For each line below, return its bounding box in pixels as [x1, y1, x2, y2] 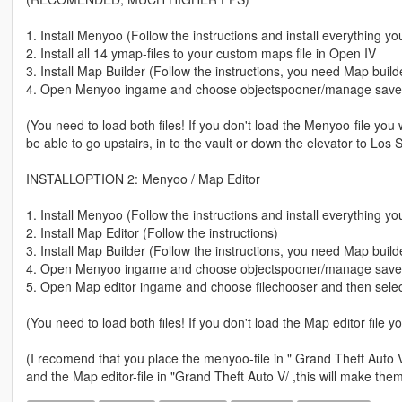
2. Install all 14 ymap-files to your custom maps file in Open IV [25, 44, 376, 63]
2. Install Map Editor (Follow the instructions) [25, 223, 278, 242]
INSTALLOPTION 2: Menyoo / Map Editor [25, 170, 260, 188]
